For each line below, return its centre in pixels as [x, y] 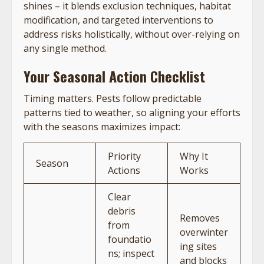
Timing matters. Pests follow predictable [113, 98]
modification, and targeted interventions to [118, 20]
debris [122, 211]
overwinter [204, 232]
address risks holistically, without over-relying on [132, 34]
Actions [124, 170]
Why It [194, 156]
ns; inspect [131, 253]
